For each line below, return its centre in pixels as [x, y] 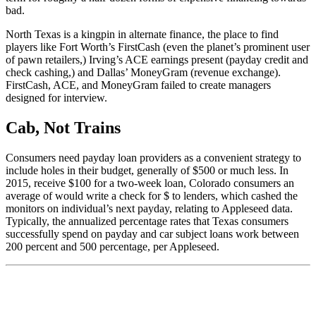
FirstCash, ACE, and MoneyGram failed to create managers [138, 85]
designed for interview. [56, 97]
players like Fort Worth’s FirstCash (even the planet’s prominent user [158, 47]
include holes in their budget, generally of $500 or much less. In [147, 170]
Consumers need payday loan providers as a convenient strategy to [153, 157]
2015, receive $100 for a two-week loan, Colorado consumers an [150, 183]
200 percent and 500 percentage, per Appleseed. [113, 246]
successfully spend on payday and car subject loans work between [152, 233]
